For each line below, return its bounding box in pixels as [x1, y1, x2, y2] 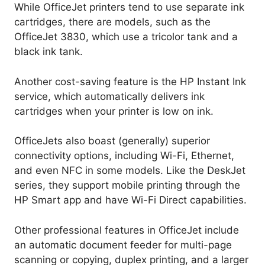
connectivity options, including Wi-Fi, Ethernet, [14, 150, 234, 162]
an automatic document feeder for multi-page [14, 238, 232, 251]
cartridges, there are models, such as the [14, 16, 211, 28]
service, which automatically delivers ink [14, 90, 205, 102]
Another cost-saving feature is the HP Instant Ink [14, 75, 246, 88]
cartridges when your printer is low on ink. [14, 105, 214, 117]
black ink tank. [14, 46, 83, 58]
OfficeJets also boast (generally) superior [14, 135, 210, 147]
